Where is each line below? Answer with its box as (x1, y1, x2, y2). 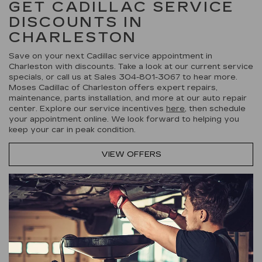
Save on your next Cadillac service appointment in (9, 51, 212, 61)
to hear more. (180, 72, 237, 82)
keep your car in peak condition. (9, 125, 173, 135)
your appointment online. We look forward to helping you (9, 114, 239, 124)
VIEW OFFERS (101, 149, 161, 159)
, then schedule (185, 104, 246, 113)
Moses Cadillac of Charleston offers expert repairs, (9, 82, 218, 92)
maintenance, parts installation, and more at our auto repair (9, 93, 247, 103)
